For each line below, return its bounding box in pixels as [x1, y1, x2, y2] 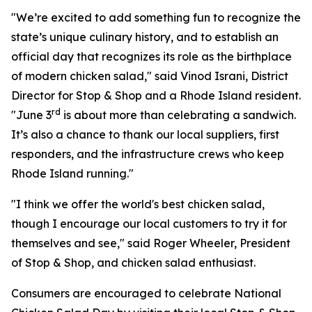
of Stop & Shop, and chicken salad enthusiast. [11, 256, 256, 270]
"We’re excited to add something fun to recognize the [11, 10, 301, 24]
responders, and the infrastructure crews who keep [11, 147, 284, 161]
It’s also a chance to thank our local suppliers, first [11, 127, 279, 141]
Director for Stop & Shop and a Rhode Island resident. [11, 88, 301, 102]
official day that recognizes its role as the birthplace [11, 49, 292, 63]
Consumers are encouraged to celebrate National [11, 286, 281, 300]
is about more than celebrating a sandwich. [61, 108, 296, 122]
